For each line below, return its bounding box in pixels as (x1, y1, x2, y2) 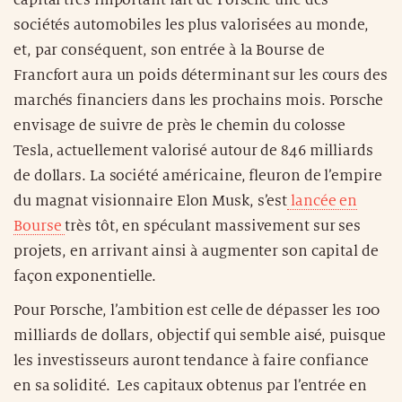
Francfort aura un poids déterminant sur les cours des (13, 66, 388, 83)
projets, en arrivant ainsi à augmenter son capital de (13, 242, 379, 259)
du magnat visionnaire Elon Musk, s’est (13, 192, 288, 209)
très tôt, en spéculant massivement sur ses (65, 217, 362, 234)
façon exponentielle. (13, 267, 156, 284)
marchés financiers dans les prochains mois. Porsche (13, 92, 383, 109)
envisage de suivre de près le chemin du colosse (13, 117, 346, 134)
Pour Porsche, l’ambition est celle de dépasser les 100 (13, 301, 380, 319)
